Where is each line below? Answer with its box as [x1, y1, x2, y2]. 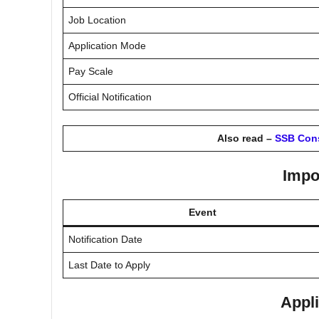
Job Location [68, 14, 126, 26]
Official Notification [68, 90, 152, 103]
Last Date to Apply [68, 258, 150, 271]
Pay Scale [68, 65, 113, 77]
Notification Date [68, 233, 142, 245]
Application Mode [68, 39, 146, 51]
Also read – [216, 132, 275, 144]
